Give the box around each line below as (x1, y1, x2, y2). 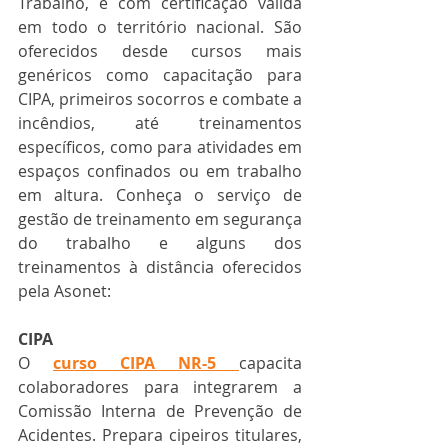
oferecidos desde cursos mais (18, 40, 302, 63)
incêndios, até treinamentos (18, 112, 302, 135)
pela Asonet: (18, 280, 111, 303)
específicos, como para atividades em (18, 136, 302, 159)
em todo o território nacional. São (18, 16, 302, 39)
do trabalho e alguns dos (18, 232, 302, 255)
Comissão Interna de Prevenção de (18, 400, 302, 423)
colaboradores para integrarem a (18, 376, 302, 399)
